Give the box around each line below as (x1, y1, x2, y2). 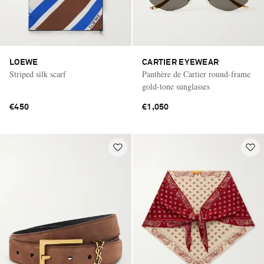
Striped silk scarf (9, 68, 66, 80)
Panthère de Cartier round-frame (142, 68, 250, 80)
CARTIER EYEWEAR (142, 58, 219, 67)
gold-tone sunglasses (142, 81, 210, 93)
